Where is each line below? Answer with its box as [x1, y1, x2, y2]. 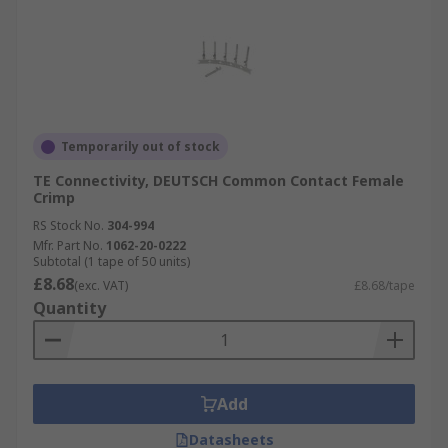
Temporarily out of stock [61, 138, 220, 155]
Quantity [33, 297, 106, 319]
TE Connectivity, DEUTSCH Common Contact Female [33, 171, 404, 190]
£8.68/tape [354, 277, 415, 294]
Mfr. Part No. [33, 237, 103, 254]
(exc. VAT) [74, 277, 128, 294]
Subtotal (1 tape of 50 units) [33, 253, 190, 270]
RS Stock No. [33, 217, 104, 234]
